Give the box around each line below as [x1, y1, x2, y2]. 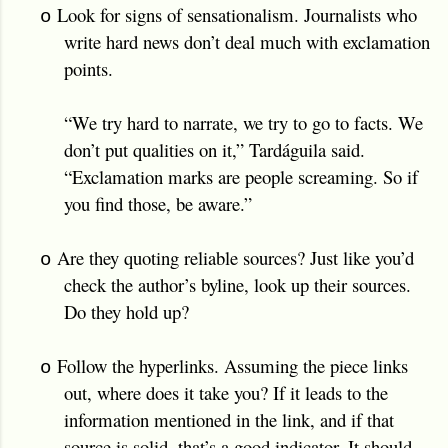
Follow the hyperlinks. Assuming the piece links [57, 352, 408, 378]
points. [64, 55, 113, 81]
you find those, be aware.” [64, 190, 252, 216]
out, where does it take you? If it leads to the [64, 379, 388, 405]
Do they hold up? [64, 298, 189, 324]
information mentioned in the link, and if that [64, 406, 394, 432]
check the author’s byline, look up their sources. [64, 271, 411, 297]
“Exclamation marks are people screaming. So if [64, 163, 418, 189]
